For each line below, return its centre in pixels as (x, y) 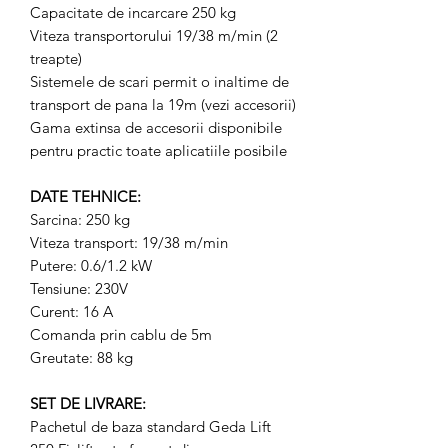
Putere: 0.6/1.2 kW (91, 265)
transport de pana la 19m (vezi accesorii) (163, 104)
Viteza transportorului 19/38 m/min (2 (154, 35)
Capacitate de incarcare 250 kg (133, 12)
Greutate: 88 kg (81, 357)
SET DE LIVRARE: (88, 403)
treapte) (56, 58)
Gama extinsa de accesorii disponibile (156, 127)
